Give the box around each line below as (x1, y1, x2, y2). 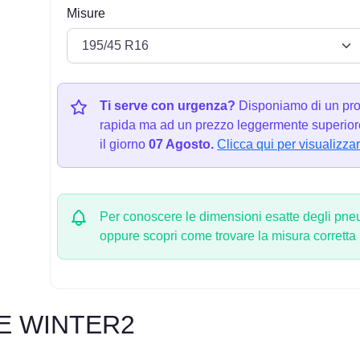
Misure (67, 6, 106, 20)
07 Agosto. (149, 137, 215, 152)
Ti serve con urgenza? (100, 99, 236, 113)
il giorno (100, 137, 149, 152)
